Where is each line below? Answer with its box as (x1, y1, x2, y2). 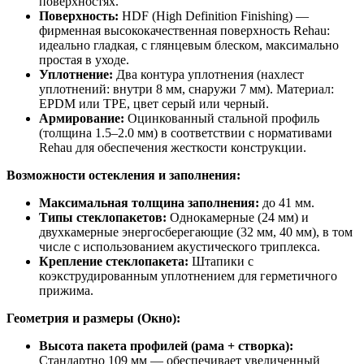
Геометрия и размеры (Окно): (6, 311, 180, 326)
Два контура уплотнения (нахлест (113, 67, 304, 82)
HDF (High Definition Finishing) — (119, 9, 309, 24)
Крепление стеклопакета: (39, 254, 188, 269)
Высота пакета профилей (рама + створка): (39, 339, 293, 353)
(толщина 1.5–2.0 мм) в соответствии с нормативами (39, 126, 332, 141)
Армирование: (39, 111, 124, 126)
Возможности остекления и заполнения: (6, 168, 240, 183)
